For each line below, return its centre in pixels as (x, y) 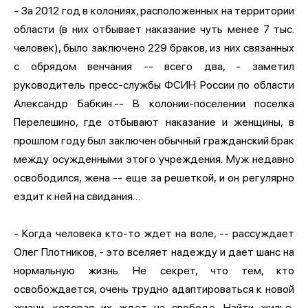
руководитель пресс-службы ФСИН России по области (154, 85)
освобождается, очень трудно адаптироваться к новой (154, 289)
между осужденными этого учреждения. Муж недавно (154, 159)
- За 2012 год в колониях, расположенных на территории (154, 10)
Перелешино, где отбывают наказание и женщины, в (154, 122)
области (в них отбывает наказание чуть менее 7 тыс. (154, 29)
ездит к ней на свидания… (77, 196)
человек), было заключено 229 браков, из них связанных (154, 47)
